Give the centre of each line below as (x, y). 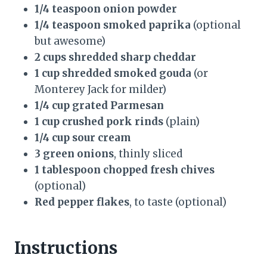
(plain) (181, 122)
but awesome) (70, 41)
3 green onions (74, 154)
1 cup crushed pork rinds (99, 122)
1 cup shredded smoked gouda (113, 74)
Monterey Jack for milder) (100, 90)
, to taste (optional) (178, 202)
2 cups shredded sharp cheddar (115, 58)
